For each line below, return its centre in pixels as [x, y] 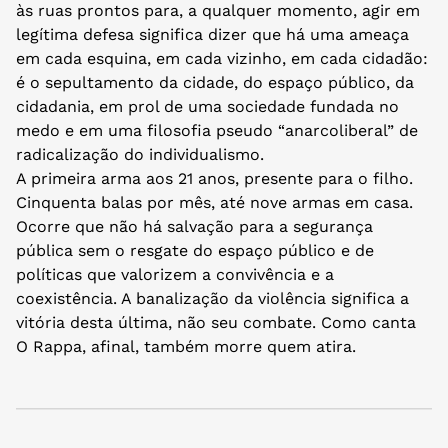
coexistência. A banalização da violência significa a [212, 298]
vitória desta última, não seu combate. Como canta [216, 322]
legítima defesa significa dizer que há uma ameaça [212, 34]
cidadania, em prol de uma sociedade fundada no [207, 106]
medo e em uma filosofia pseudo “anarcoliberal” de [217, 130]
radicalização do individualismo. [140, 154]
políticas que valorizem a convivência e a [175, 274]
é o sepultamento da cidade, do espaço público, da [215, 82]
